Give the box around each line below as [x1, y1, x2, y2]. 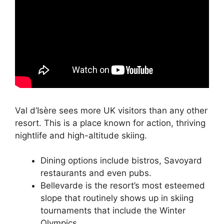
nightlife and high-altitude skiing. [15, 130, 147, 140]
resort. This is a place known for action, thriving [15, 117, 205, 128]
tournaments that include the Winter [40, 205, 185, 216]
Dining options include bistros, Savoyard [40, 155, 202, 166]
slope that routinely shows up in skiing [40, 193, 193, 203]
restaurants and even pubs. [40, 168, 151, 178]
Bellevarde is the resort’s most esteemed [40, 180, 205, 191]
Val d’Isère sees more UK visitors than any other [15, 105, 207, 115]
